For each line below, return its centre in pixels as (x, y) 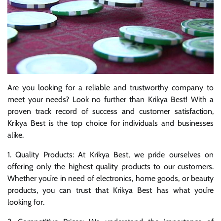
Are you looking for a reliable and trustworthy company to (110, 87)
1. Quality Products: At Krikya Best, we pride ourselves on (110, 154)
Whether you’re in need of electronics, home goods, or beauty (110, 178)
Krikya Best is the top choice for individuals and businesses (110, 123)
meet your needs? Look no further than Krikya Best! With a (110, 99)
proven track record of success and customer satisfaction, (110, 111)
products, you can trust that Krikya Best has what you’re (110, 190)
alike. (16, 135)
